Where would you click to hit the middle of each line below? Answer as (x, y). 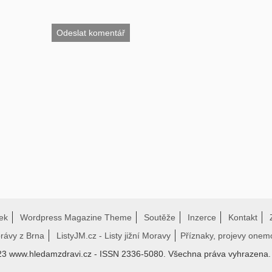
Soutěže (160, 217)
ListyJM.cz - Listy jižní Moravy (113, 236)
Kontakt (243, 217)
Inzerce (202, 217)
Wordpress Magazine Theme (76, 217)
